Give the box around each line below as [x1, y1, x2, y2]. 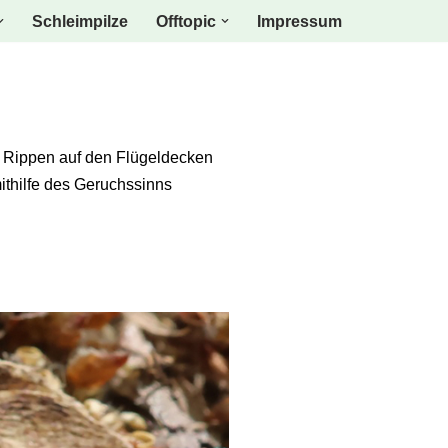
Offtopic [156, 13, 216, 30]
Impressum [257, 13, 342, 30]
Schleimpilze [32, 13, 128, 30]
